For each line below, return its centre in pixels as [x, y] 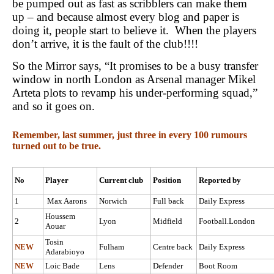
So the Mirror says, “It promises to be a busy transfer [135, 65]
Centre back [173, 247]
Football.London [227, 221]
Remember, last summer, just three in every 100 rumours [130, 135]
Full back [168, 201]
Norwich [113, 201]
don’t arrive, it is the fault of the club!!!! [105, 44]
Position [167, 180]
